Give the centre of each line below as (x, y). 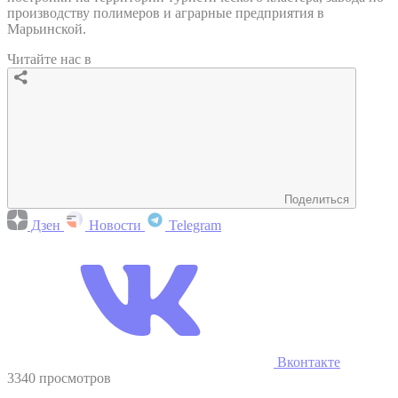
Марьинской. (47, 28)
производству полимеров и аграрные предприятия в (166, 12)
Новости (115, 225)
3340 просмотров (59, 378)
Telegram (193, 225)
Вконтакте (307, 362)
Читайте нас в (49, 59)
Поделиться (317, 199)
